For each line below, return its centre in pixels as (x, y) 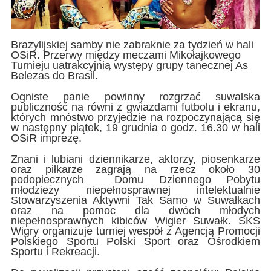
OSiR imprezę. (46, 138)
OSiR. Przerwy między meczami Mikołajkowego (126, 55)
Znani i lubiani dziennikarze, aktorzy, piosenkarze (135, 159)
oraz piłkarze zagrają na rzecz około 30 (135, 169)
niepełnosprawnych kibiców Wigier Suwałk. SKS (135, 220)
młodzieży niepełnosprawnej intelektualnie (135, 190)
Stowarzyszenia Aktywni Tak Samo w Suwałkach (135, 200)
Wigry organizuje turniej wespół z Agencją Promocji (135, 231)
